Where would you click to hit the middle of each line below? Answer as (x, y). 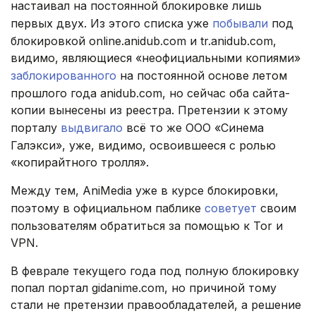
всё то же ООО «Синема (193, 128)
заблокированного (63, 76)
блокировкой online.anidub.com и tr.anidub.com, (144, 41)
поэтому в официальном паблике (108, 208)
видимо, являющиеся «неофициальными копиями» (156, 58)
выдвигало (92, 128)
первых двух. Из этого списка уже (111, 24)
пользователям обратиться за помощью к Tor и (147, 226)
